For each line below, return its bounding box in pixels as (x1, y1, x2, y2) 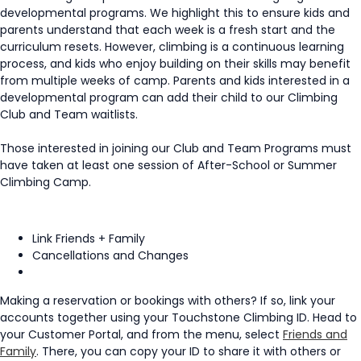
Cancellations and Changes (32, 247, 189, 263)
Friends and (283, 326, 347, 342)
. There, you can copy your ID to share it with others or (36, 342, 341, 359)
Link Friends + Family (32, 230, 145, 247)
